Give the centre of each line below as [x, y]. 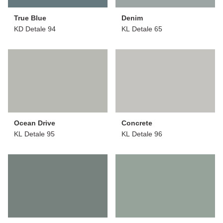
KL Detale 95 [34, 134]
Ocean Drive [35, 123]
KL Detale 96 [142, 134]
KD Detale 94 [35, 29]
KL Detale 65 [142, 29]
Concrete [137, 123]
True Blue [30, 18]
